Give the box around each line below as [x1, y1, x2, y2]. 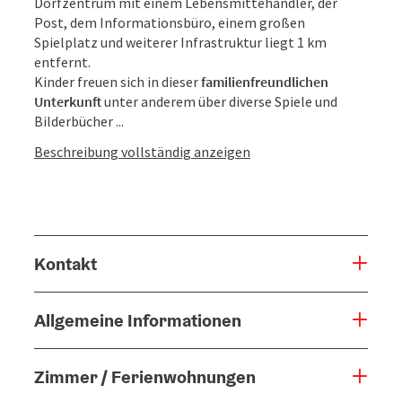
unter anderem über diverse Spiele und [101, 92, 337, 110]
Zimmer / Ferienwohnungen [34, 364, 256, 389]
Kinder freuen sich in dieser [34, 72, 198, 91]
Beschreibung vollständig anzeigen [34, 142, 250, 161]
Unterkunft [34, 92, 101, 110]
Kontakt [34, 251, 97, 275]
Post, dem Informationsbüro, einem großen [34, 13, 305, 31]
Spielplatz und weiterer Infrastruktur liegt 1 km [34, 32, 327, 51]
